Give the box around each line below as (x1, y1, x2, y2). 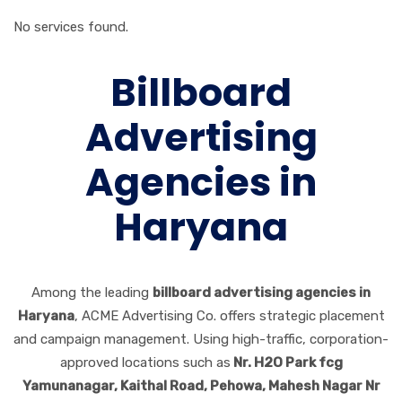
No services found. (13, 19, 128, 36)
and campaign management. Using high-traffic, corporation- (13, 331, 389, 348)
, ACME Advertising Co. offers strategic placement (74, 308, 385, 325)
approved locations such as (59, 354, 231, 371)
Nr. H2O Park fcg (230, 354, 343, 371)
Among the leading (31, 284, 153, 301)
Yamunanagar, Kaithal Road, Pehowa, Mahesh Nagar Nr (22, 378, 380, 395)
